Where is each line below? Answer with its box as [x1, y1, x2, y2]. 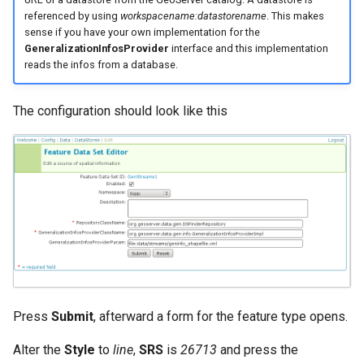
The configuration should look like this [13, 102, 227, 119]
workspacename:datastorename [119, 10, 266, 23]
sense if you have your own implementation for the [24, 26, 260, 39]
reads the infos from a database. [24, 58, 178, 71]
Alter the [13, 342, 64, 358]
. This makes [266, 10, 324, 23]
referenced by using [24, 10, 120, 23]
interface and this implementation [168, 42, 328, 55]
